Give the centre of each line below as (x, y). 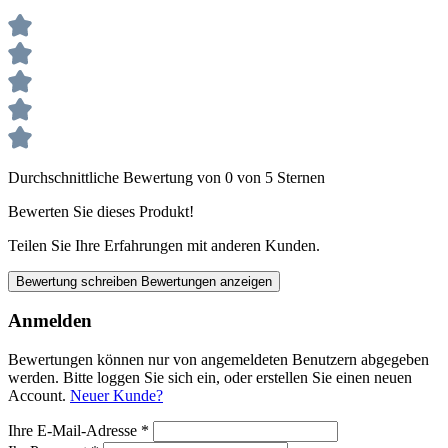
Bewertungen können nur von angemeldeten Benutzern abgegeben (218, 360)
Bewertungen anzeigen (206, 281)
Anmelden (50, 321)
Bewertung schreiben (78, 281)
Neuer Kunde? (116, 396)
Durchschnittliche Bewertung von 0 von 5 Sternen (166, 177)
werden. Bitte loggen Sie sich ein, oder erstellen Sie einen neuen (210, 378)
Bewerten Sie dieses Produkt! (101, 211)
